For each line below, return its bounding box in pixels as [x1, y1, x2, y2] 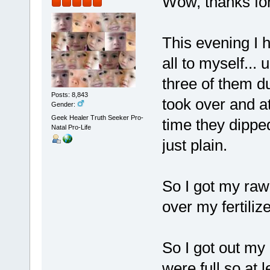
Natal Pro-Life [51, 123, 91, 131]
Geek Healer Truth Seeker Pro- [51, 113, 143, 121]
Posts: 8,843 [51, 91, 88, 99]
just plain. [162, 136, 227, 154]
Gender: [51, 101, 77, 108]
